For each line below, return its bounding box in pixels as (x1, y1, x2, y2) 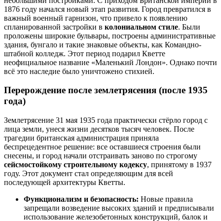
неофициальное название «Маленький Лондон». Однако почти (4, 58, 217, 67)
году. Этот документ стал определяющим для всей (4, 169, 173, 178)
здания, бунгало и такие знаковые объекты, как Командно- (4, 40, 201, 49)
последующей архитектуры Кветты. (4, 178, 125, 187)
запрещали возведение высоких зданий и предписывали (24, 204, 214, 213)
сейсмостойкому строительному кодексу (4, 160, 147, 169)
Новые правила (139, 195, 193, 204)
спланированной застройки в (4, 22, 105, 31)
